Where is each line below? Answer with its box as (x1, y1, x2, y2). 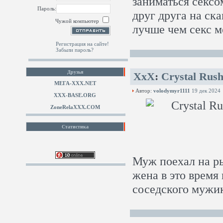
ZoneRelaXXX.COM (50, 104, 100, 110)
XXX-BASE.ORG (54, 92, 96, 98)
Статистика (61, 124, 89, 129)
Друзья (67, 69, 83, 75)
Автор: (134, 88, 153, 94)
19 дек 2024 (192, 88, 221, 94)
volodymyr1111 (153, 88, 190, 94)
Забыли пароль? (56, 47, 94, 53)
